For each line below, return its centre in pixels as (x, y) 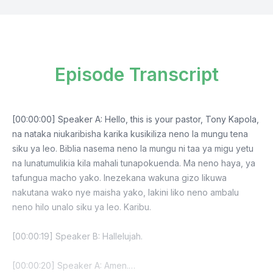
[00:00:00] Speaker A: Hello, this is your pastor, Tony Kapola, (136, 119)
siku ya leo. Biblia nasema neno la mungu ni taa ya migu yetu (133, 148)
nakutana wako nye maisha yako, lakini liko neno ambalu (126, 192)
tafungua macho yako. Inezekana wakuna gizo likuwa (119, 178)
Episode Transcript (136, 74)
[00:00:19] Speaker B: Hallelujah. (77, 236)
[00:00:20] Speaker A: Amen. (70, 265)
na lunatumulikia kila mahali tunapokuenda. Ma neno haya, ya (134, 163)
